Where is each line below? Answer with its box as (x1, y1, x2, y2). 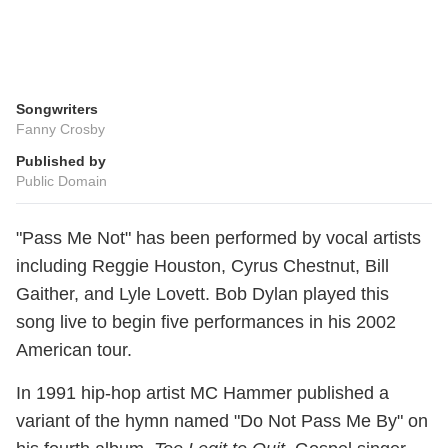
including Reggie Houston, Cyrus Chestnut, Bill (16, 256, 389, 277)
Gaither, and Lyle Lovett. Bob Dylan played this (16, 284, 389, 305)
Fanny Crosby (16, 121, 105, 138)
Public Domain (16, 173, 107, 190)
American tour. (16, 340, 132, 361)
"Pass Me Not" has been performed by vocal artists (16, 228, 421, 249)
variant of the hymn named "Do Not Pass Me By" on (16, 411, 428, 432)
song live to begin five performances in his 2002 (16, 312, 396, 333)
